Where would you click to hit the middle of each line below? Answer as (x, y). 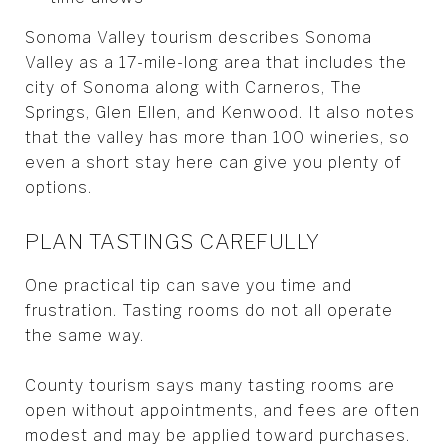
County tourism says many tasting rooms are (210, 385)
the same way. (84, 335)
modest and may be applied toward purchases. (217, 435)
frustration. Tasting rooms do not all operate (209, 310)
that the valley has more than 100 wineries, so (217, 137)
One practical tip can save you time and (188, 285)
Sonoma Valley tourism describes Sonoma (198, 37)
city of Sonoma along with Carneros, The (193, 87)
